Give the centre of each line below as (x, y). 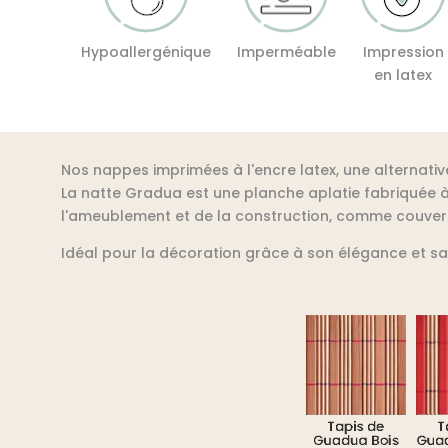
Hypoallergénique (145, 51)
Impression (403, 51)
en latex (403, 74)
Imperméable (287, 51)
